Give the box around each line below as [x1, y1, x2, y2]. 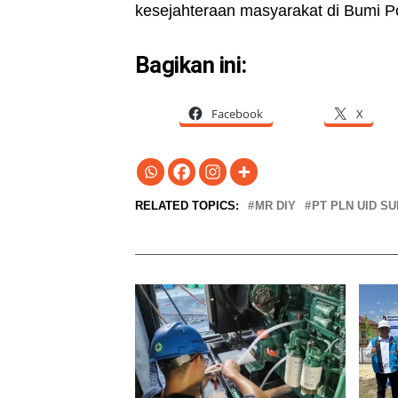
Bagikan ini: [135, 52, 247, 79]
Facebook [211, 106, 263, 123]
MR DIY [255, 199, 296, 213]
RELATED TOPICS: [135, 199, 239, 213]
